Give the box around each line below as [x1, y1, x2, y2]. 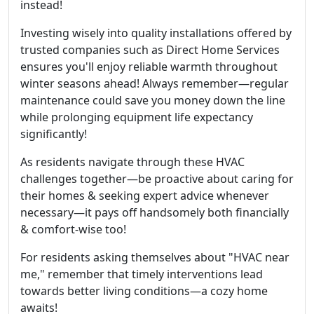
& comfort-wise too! [20, 221, 126, 237]
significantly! [20, 126, 87, 142]
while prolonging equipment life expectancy [20, 109, 253, 125]
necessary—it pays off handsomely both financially [20, 205, 289, 220]
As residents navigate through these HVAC [20, 154, 245, 170]
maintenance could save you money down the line [20, 93, 285, 108]
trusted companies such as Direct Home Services [20, 42, 280, 57]
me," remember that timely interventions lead [20, 266, 263, 282]
